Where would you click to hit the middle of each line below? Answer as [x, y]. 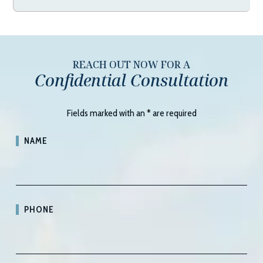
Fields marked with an [107, 113]
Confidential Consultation [131, 80]
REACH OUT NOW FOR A [131, 65]
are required [173, 113]
